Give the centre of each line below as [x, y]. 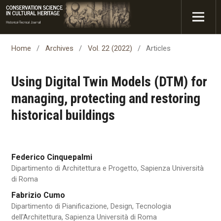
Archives [59, 48]
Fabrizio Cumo [38, 195]
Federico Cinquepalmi [52, 157]
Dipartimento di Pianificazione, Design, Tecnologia [91, 206]
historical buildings [63, 115]
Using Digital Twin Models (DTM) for [109, 82]
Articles [159, 48]
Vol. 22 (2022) [110, 48]
